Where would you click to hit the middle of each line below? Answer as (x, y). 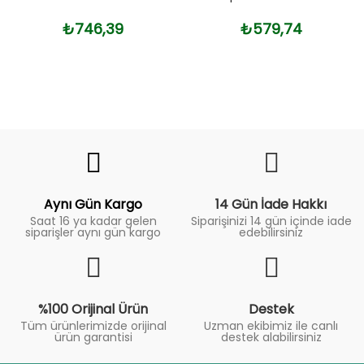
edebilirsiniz (271, 232)
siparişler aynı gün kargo (93, 232)
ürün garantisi (93, 337)
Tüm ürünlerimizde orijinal (93, 326)
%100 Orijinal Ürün (93, 309)
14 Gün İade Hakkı (271, 204)
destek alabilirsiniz (271, 337)
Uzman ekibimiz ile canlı (271, 326)
